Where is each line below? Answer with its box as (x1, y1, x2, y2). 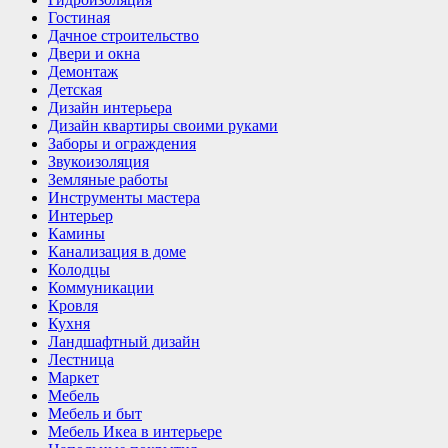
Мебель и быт (48, 405, 142, 422)
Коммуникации (48, 279, 154, 296)
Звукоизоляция (48, 153, 149, 170)
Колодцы (48, 261, 110, 278)
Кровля (48, 297, 98, 314)
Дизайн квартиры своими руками (48, 117, 278, 134)
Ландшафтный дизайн (48, 333, 200, 350)
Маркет (48, 369, 99, 386)
